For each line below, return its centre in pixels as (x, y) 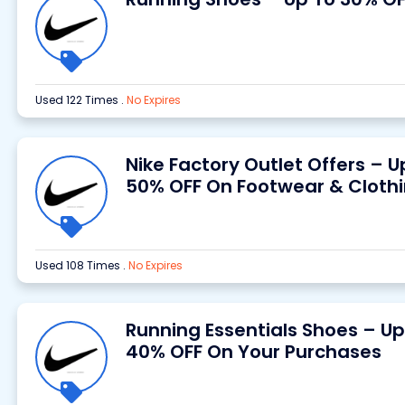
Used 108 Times (79, 265)
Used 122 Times (78, 100)
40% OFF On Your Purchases (253, 352)
